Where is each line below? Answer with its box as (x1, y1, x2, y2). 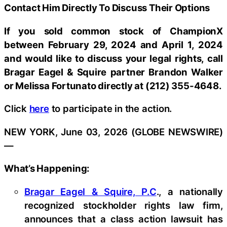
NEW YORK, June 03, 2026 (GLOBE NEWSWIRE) (4, 126, 223, 137)
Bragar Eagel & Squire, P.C (24, 185, 157, 197)
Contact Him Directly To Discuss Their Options (4, 2, 210, 14)
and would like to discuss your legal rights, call (4, 52, 223, 64)
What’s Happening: (4, 163, 90, 174)
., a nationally (156, 185, 223, 197)
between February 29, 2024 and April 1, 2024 (4, 39, 223, 50)
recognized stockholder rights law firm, (24, 199, 223, 211)
